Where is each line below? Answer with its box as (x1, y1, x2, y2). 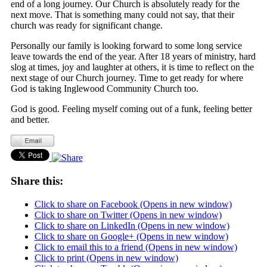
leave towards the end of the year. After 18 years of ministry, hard (10, 51, 256, 62)
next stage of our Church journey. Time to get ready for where (10, 73, 243, 83)
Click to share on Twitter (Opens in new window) (34, 209, 222, 220)
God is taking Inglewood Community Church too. (10, 83, 198, 94)
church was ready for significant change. (10, 20, 163, 31)
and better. (10, 114, 49, 125)
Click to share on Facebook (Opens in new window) (34, 198, 232, 209)
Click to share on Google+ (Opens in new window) (34, 231, 228, 241)
